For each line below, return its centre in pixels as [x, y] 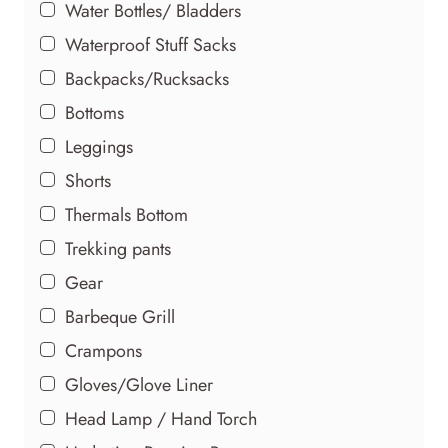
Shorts [88, 180]
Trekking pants [118, 248]
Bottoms [94, 112]
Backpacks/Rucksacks [147, 78]
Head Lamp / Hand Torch [161, 418]
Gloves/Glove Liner [139, 384]
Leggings [99, 146]
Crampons [103, 350]
